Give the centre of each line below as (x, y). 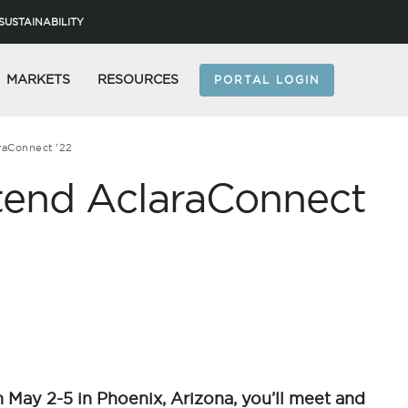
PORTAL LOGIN (266, 80)
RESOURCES (138, 80)
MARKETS (38, 80)
